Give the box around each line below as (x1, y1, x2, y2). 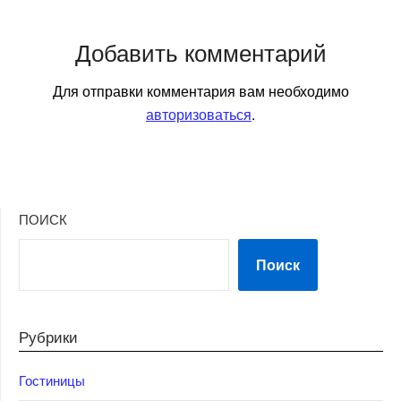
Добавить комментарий (74, 34, 327, 68)
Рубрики (19, 324, 78, 347)
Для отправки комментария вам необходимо (52, 80, 349, 101)
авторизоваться (146, 103, 252, 124)
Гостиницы (19, 370, 85, 389)
